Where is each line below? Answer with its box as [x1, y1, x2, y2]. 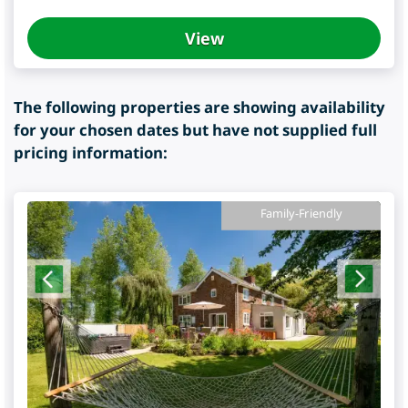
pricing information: [14, 142, 168, 164]
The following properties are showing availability [14, 97, 385, 118]
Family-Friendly [260, 205, 342, 222]
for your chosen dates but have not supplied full [14, 119, 377, 141]
